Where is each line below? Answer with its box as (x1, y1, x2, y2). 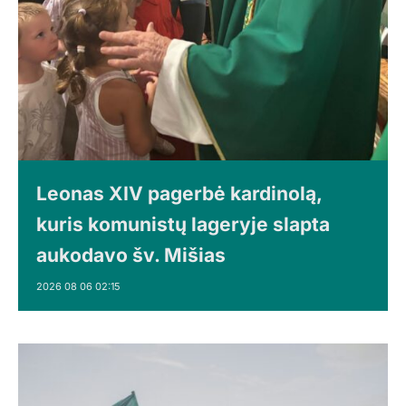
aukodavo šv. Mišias (36, 243, 226, 266)
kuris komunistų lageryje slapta (36, 212, 330, 236)
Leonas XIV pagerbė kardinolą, (36, 181, 323, 205)
